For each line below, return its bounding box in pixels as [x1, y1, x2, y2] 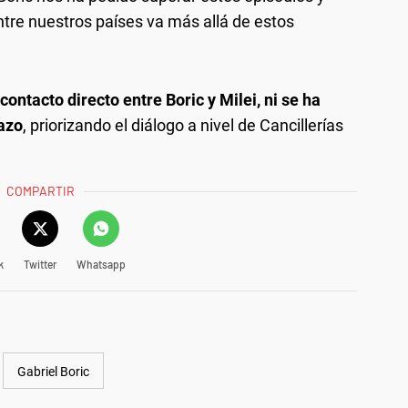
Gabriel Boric [17, 364, 89, 380]
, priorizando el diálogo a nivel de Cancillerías [23, 116, 343, 136]
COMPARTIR [6, 183, 76, 199]
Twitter [23, 258, 56, 271]
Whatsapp [76, 258, 126, 271]
